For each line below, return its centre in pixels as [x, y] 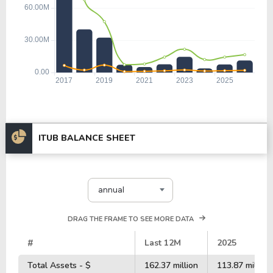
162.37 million [171, 265]
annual [111, 190]
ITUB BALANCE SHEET [87, 138]
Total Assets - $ [59, 265]
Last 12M [163, 243]
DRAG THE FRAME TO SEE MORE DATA [131, 219]
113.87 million [244, 265]
